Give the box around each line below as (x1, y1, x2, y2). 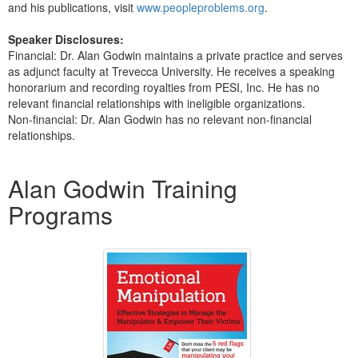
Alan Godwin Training (8, 170, 237, 205)
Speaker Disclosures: (8, 30, 124, 47)
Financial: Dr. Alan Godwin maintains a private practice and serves (8, 46, 343, 63)
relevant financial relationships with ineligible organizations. (8, 94, 305, 111)
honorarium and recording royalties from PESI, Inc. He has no (8, 78, 320, 95)
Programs (8, 197, 113, 232)
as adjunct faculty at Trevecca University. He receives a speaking (8, 62, 335, 79)
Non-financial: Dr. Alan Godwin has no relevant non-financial (8, 110, 312, 127)
